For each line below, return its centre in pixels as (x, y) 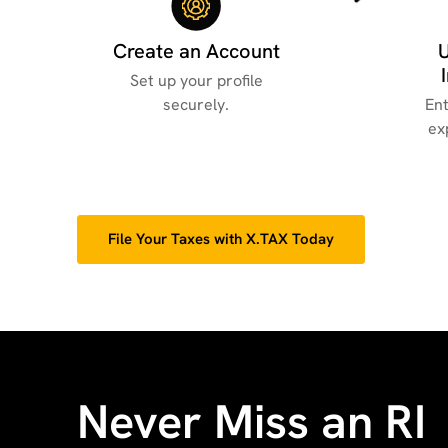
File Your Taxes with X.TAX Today (221, 238)
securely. (196, 104)
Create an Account (196, 50)
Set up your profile (196, 80)
